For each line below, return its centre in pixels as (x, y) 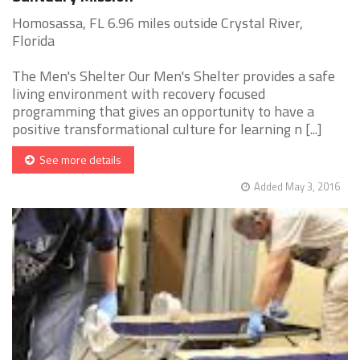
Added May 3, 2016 (297, 187)
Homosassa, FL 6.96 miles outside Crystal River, (157, 23)
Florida (33, 41)
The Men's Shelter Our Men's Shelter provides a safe (174, 76)
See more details (78, 160)
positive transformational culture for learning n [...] (167, 129)
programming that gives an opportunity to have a (163, 112)
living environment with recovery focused (139, 94)
